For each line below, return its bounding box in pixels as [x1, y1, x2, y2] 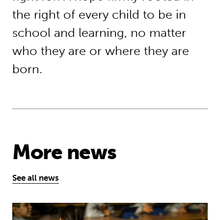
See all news [12, 172, 59, 183]
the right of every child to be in [12, 7, 186, 22]
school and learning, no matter [12, 26, 186, 40]
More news [12, 139, 116, 165]
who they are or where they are [12, 44, 189, 58]
